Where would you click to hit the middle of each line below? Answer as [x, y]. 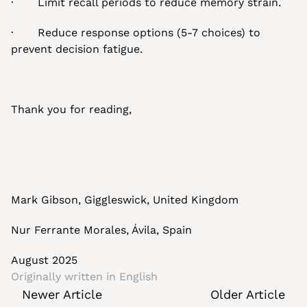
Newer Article [62, 294]
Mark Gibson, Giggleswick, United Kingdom [125, 200]
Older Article [248, 294]
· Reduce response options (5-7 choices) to [136, 33]
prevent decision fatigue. [77, 49]
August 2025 [44, 260]
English [138, 277]
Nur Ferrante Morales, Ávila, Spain [101, 230]
